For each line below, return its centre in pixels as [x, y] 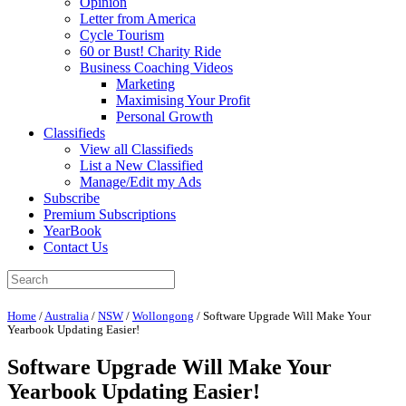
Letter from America [138, 19]
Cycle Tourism [122, 35]
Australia [67, 316]
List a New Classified [141, 165]
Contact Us [76, 247]
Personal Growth [164, 116]
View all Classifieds [136, 149]
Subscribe [72, 198]
